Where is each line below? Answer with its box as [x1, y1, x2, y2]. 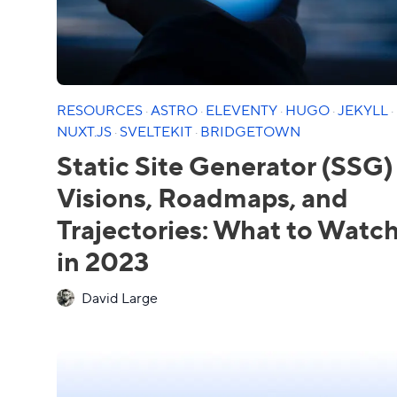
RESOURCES [57, 100, 145, 119]
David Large [82, 288, 158, 307]
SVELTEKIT [120, 121, 195, 140]
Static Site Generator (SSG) [57, 146, 393, 183]
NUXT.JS [57, 121, 114, 140]
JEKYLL [338, 100, 391, 119]
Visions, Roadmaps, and [57, 178, 348, 214]
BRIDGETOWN [200, 121, 300, 140]
